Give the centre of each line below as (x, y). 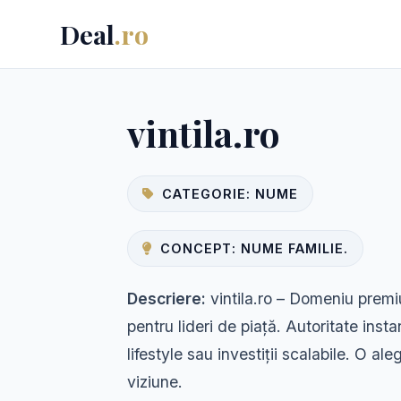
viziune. (155, 382)
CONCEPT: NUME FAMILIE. (254, 248)
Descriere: (166, 299)
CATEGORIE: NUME (230, 194)
